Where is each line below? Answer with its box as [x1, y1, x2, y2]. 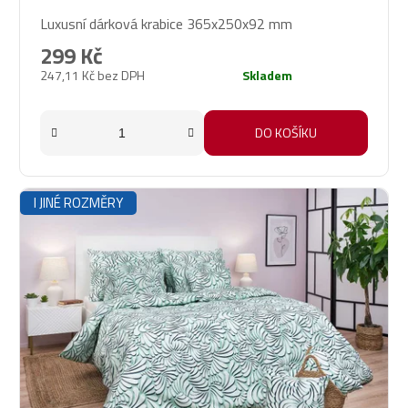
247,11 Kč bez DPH [40, 65, 145, 85]
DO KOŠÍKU [255, 122, 317, 142]
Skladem [242, 65, 292, 85]
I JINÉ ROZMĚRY [34, 191, 123, 213]
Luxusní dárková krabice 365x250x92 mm [40, 12, 292, 35]
